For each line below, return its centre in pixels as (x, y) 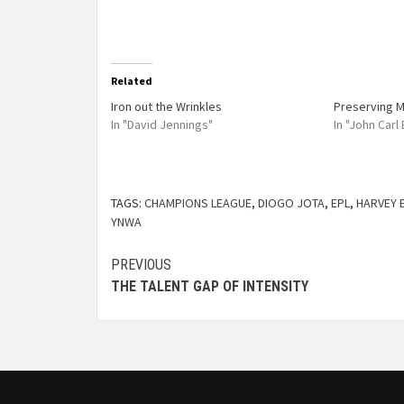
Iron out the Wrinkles (166, 106)
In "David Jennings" (162, 124)
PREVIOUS (141, 265)
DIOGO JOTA (291, 203)
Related (132, 81)
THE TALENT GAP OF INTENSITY (210, 286)
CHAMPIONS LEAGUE (198, 203)
